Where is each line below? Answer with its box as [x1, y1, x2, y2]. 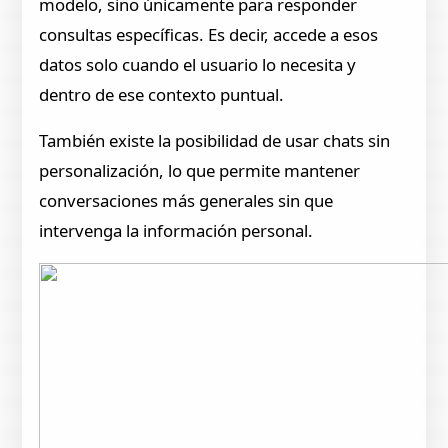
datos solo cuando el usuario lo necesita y [39, 52, 357, 76]
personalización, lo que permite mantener [39, 159, 361, 183]
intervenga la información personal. [39, 219, 314, 243]
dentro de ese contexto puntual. [39, 82, 285, 106]
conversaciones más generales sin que [39, 189, 334, 213]
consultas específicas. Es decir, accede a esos [39, 22, 379, 46]
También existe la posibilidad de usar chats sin [39, 129, 391, 153]
